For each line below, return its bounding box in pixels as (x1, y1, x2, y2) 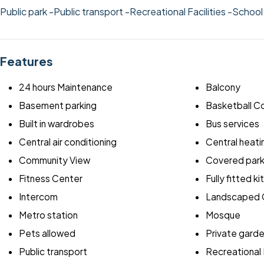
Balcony (205, 81, 240, 93)
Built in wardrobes (19, 118, 94, 130)
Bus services (205, 118, 259, 130)
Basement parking (19, 100, 97, 111)
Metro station (19, 209, 78, 221)
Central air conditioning (19, 136, 117, 148)
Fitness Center (19, 173, 82, 184)
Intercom (19, 191, 58, 203)
